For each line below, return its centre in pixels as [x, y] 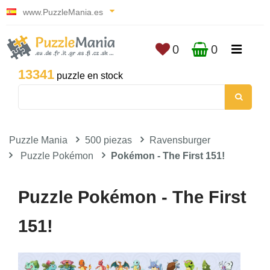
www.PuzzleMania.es [63, 12]
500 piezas [108, 140]
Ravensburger [180, 140]
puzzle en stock [89, 76]
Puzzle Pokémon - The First [132, 197]
